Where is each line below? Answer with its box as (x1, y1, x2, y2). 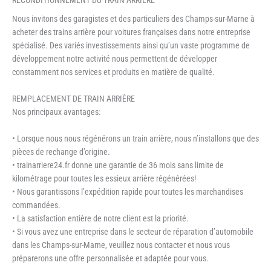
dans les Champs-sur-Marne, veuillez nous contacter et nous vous (12, 240, 230, 250)
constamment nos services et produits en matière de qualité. (12, 67, 215, 77)
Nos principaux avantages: (12, 107, 100, 117)
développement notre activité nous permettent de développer (12, 54, 217, 64)
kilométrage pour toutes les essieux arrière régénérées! (12, 174, 196, 184)
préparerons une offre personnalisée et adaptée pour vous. (12, 253, 209, 264)
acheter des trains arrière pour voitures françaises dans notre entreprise (12, 27, 250, 38)
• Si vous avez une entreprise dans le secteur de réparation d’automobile (12, 227, 253, 237)
